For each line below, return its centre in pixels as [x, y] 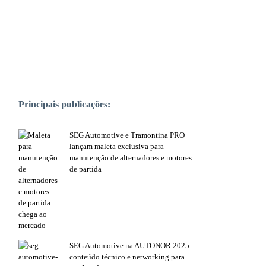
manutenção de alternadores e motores [131, 158]
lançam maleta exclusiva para [117, 147]
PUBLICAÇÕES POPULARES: [97, 75]
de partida [85, 169]
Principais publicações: [64, 104]
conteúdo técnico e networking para [127, 257]
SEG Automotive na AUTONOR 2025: [131, 246]
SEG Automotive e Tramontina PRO [127, 135]
